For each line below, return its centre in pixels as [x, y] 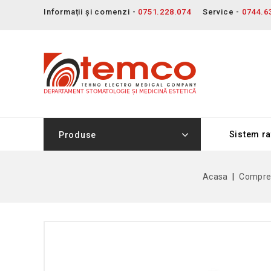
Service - [222, 12]
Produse [77, 135]
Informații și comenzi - [91, 12]
